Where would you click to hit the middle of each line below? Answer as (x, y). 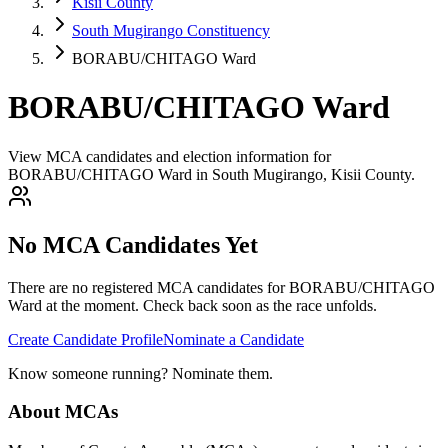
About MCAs (63, 412)
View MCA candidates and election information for (169, 156)
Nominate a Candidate (233, 339)
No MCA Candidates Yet (133, 244)
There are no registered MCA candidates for (148, 287)
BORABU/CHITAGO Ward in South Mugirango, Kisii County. (211, 174)
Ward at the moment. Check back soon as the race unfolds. (192, 305)
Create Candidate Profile (85, 339)
